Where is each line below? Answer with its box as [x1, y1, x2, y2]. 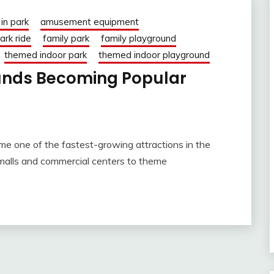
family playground [101, 32, 176, 45]
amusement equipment [40, 16, 139, 28]
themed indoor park [4, 49, 87, 61]
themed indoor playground [98, 49, 210, 61]
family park [43, 32, 89, 45]
